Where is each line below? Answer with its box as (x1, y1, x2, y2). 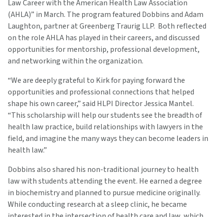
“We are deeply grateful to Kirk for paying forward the (8, 75, 185, 86)
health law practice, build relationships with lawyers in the (8, 121, 203, 132)
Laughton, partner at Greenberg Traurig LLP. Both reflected (8, 20, 206, 31)
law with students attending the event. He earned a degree (8, 175, 202, 186)
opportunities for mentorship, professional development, (8, 44, 200, 55)
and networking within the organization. (8, 55, 143, 66)
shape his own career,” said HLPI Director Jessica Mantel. (8, 98, 194, 109)
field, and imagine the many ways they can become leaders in (8, 133, 208, 144)
